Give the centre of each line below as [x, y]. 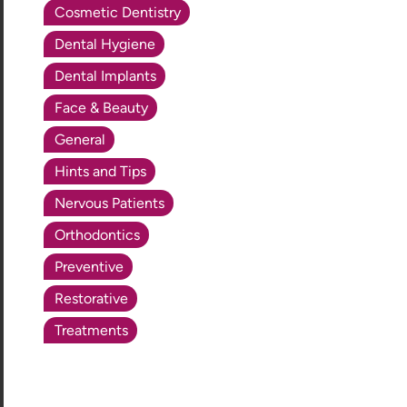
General [80, 139]
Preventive [89, 266]
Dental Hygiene [105, 44]
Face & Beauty [102, 107]
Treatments [92, 330]
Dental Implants [106, 75]
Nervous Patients [110, 203]
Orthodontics [98, 234]
